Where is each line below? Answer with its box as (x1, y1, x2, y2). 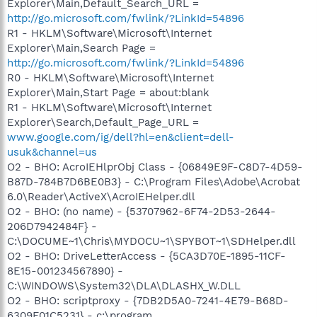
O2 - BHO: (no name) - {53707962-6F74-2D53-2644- (7, 205, 276, 218)
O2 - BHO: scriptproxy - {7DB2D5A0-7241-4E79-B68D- (7, 294, 289, 307)
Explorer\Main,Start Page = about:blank (7, 86, 209, 99)
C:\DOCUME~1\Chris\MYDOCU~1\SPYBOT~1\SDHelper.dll (7, 235, 296, 248)
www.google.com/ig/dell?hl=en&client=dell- (7, 131, 234, 144)
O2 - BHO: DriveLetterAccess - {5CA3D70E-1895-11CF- (7, 250, 286, 263)
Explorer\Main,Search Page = (7, 42, 156, 54)
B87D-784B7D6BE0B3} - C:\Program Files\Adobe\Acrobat (7, 175, 300, 188)
